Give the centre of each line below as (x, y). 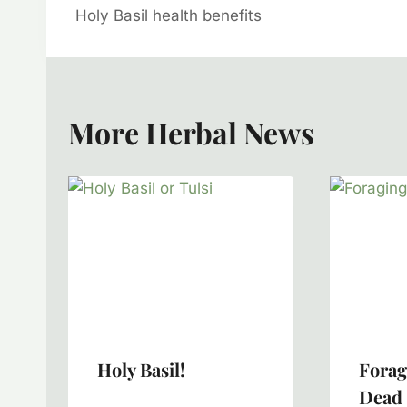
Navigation (147, 35)
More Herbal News (191, 133)
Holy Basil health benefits (169, 15)
